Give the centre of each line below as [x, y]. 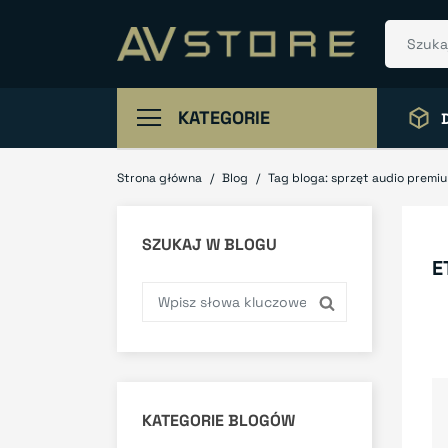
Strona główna [159, 178]
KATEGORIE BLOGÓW [218, 420]
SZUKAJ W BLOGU [209, 244]
